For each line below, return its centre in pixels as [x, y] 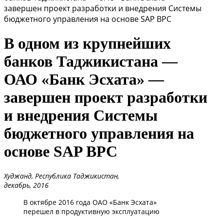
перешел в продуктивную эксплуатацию [91, 211]
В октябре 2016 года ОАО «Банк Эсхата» [90, 202]
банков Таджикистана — [91, 62]
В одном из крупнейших [87, 44]
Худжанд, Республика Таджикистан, [62, 176]
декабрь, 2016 [26, 185]
